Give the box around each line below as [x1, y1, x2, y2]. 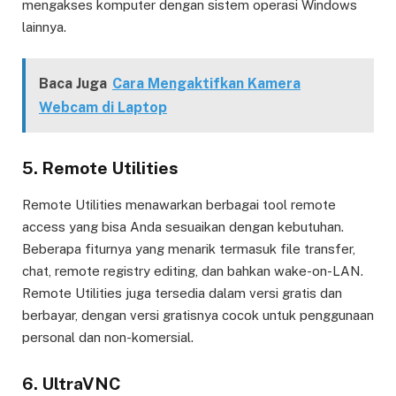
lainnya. [22, 19, 66, 35]
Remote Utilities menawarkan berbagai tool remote [22, 196, 336, 212]
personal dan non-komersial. [22, 329, 194, 345]
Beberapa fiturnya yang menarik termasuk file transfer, [22, 240, 355, 256]
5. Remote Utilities [22, 158, 179, 179]
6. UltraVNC [22, 373, 121, 393]
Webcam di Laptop [39, 99, 167, 117]
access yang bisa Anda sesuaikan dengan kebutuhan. [22, 218, 344, 234]
